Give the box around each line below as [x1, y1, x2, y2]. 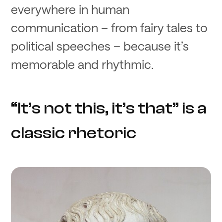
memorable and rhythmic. [11, 56, 154, 71]
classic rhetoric [11, 123, 140, 142]
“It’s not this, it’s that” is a [11, 98, 207, 117]
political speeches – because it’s [11, 38, 189, 53]
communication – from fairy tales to [11, 19, 208, 35]
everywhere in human [11, 1, 130, 16]
